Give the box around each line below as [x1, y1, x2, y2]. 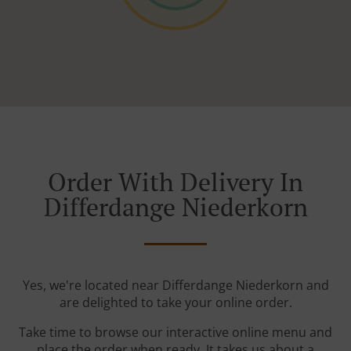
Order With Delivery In [48, 165, 303, 199]
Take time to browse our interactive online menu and [19, 324, 332, 342]
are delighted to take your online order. [59, 294, 292, 312]
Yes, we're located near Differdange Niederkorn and [22, 277, 329, 295]
